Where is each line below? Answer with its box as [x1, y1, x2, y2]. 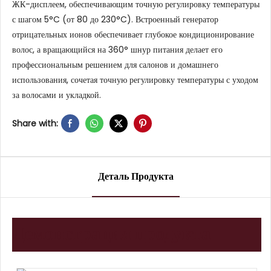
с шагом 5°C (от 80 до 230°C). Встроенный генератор [12, 13, 219, 25]
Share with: [12, 117, 59, 129]
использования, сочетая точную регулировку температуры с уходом [12, 74, 259, 86]
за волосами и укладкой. [12, 89, 102, 101]
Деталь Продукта [97, 171, 174, 182]
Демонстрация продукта [12, 223, 211, 244]
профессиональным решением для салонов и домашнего [12, 59, 219, 71]
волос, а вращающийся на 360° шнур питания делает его [12, 44, 223, 56]
